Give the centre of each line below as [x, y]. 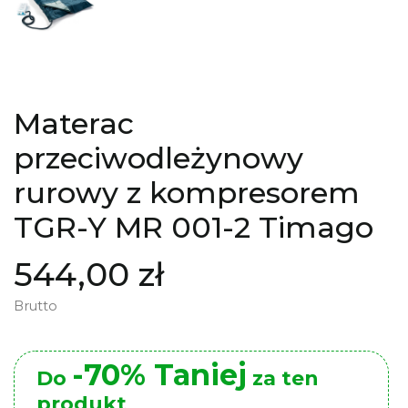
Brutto [36, 306]
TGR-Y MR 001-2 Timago [194, 227]
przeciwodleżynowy [158, 158]
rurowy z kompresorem [187, 192]
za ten [283, 378]
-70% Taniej [159, 374]
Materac [74, 123]
